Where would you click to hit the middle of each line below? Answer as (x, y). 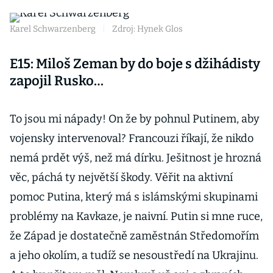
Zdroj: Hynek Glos (147, 29)
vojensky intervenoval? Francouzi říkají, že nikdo (132, 138)
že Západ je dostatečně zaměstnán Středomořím (134, 236)
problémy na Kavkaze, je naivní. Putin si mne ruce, (136, 216)
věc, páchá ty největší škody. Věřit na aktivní (121, 177)
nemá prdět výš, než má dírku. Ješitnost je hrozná (136, 158)
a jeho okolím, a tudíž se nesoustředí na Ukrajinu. (134, 255)
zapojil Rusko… (57, 81)
